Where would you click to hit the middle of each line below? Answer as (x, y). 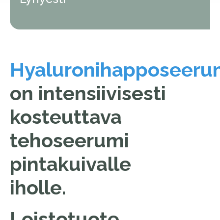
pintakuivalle (70, 164)
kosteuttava (66, 116)
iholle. (40, 187)
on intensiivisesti (88, 93)
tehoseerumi (69, 140)
